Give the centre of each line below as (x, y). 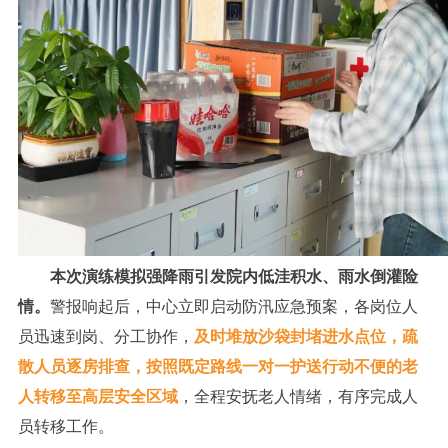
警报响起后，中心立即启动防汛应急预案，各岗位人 (233, 307)
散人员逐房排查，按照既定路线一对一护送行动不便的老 (217, 367)
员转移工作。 (65, 427)
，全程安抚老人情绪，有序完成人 (297, 397)
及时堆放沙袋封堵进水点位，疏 (305, 337)
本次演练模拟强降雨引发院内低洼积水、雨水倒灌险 (217, 277)
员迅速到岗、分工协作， (105, 337)
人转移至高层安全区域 (97, 397)
